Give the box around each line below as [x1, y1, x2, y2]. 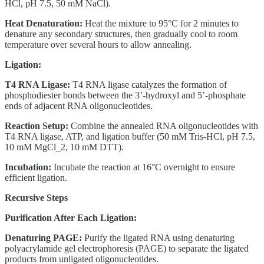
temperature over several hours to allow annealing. [5, 39, 192, 49]
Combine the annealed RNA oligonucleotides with [68, 120, 258, 131]
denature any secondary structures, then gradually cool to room [5, 28, 237, 39]
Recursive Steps [5, 192, 68, 203]
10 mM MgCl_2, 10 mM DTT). [5, 141, 124, 152]
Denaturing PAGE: [5, 232, 82, 243]
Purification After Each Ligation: [5, 212, 137, 223]
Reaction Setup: [5, 120, 68, 131]
